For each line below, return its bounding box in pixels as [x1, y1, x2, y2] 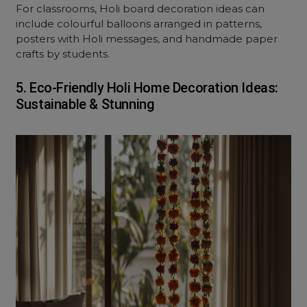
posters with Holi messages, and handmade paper [16, 32, 278, 45]
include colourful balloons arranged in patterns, [16, 17, 262, 30]
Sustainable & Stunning [16, 96, 155, 112]
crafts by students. [16, 47, 110, 60]
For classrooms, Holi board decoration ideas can [16, 2, 265, 15]
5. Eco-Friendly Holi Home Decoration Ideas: [16, 79, 279, 96]
